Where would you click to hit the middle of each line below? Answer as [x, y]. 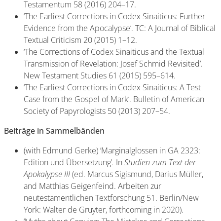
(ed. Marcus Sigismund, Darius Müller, [138, 174]
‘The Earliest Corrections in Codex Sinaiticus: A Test [112, 87]
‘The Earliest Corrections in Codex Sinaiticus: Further [114, 16]
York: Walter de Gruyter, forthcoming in [92, 209]
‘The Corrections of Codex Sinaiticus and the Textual [114, 52]
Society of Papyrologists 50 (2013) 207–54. [97, 111]
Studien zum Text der [160, 162]
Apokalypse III [48, 174]
